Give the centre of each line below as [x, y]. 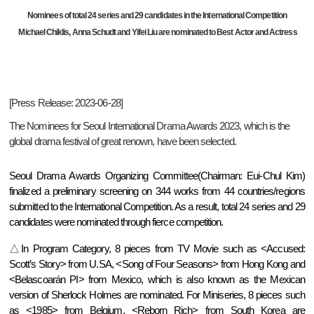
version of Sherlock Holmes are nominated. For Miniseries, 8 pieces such [157, 295]
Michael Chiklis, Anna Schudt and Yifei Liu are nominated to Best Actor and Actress [157, 32]
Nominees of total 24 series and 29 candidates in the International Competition [157, 15]
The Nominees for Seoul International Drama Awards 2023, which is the [150, 126]
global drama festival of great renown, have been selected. [123, 141]
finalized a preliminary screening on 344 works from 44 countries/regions [157, 191]
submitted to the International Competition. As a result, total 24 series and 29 [157, 206]
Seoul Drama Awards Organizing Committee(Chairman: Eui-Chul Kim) [157, 176]
